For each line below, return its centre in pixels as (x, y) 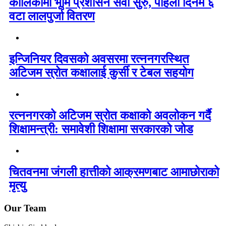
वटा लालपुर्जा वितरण (52, 16)
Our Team (25, 208)
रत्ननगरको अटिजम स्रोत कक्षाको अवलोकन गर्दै (110, 116)
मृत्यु (17, 185)
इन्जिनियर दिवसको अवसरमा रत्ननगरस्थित (99, 59)
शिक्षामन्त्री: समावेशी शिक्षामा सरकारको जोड (101, 129)
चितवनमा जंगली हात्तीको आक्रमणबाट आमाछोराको (114, 172)
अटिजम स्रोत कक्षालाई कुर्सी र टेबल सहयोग (101, 73)
